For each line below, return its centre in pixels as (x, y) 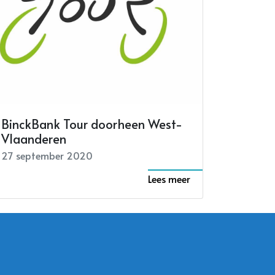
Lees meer (169, 179)
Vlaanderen (34, 139)
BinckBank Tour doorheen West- (92, 124)
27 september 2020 (47, 156)
